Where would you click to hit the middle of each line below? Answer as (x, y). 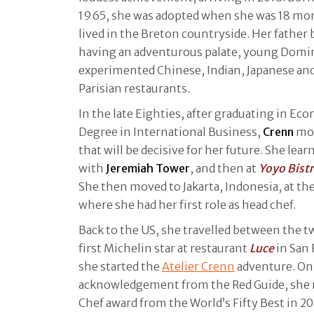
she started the (120, 266)
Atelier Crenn (198, 266)
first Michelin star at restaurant (164, 248)
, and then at (224, 168)
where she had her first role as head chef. (187, 204)
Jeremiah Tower (148, 168)
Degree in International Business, (171, 131)
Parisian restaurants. (134, 88)
